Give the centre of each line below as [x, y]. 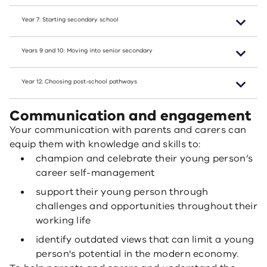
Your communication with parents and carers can [128, 130]
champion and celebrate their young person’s [145, 159]
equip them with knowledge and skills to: [105, 144]
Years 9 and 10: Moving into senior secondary [87, 51]
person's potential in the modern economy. [137, 254]
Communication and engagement [131, 116]
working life [63, 221]
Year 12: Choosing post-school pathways [79, 82]
